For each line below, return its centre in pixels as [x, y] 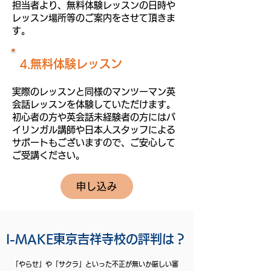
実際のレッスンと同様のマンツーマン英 [94, 92]
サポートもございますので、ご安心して [94, 142]
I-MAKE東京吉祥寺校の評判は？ [96, 239]
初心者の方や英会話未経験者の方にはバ [94, 117]
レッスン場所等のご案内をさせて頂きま [94, 18]
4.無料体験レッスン [71, 64]
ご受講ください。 [48, 155]
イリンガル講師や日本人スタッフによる [94, 130]
